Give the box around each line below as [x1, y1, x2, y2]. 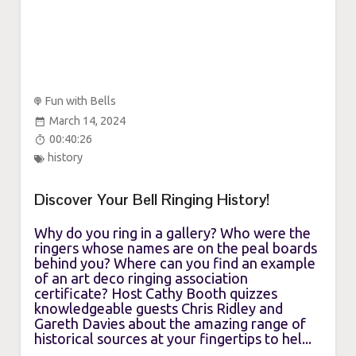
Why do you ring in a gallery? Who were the [33, 224, 311, 241]
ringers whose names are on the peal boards [33, 239, 317, 256]
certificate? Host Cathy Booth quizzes [33, 284, 277, 301]
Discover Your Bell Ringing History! [33, 190, 269, 211]
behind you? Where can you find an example [33, 254, 315, 271]
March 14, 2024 [48, 114, 126, 127]
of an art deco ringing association [33, 269, 248, 286]
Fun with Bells [44, 95, 116, 108]
